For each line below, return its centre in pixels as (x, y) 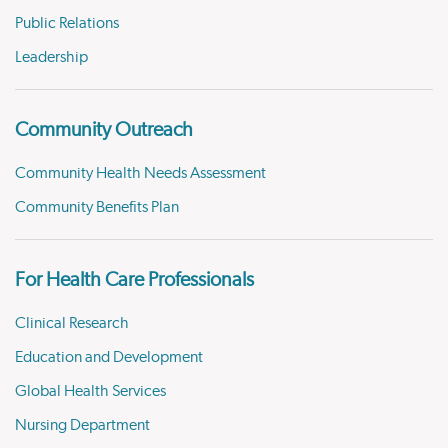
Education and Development (109, 357)
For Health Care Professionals (134, 280)
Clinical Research (72, 323)
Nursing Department (82, 425)
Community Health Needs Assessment (140, 173)
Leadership (51, 57)
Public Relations (67, 23)
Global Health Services (90, 391)
